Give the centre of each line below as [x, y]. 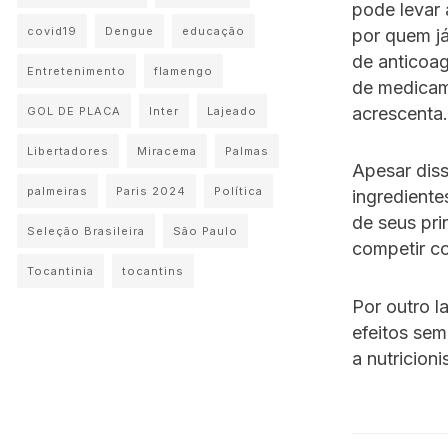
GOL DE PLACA [74, 111]
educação [213, 31]
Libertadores [68, 151]
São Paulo [205, 231]
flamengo [183, 71]
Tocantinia [60, 271]
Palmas [247, 151]
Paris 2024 [151, 191]
